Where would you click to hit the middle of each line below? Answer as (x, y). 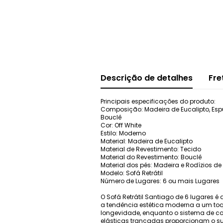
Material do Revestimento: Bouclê (151, 157)
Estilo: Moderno (123, 133)
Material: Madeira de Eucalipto (147, 141)
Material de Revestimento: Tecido (151, 149)
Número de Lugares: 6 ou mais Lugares (160, 181)
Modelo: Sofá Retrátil (132, 173)
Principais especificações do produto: (158, 101)
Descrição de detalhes (147, 78)
